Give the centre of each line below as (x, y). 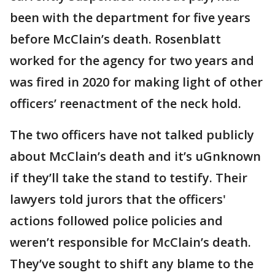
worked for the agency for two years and (132, 60)
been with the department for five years (130, 17)
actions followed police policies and (116, 220)
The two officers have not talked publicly (132, 134)
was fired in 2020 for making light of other (136, 82)
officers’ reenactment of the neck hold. (126, 103)
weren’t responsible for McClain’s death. (130, 242)
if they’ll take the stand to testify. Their (129, 177)
